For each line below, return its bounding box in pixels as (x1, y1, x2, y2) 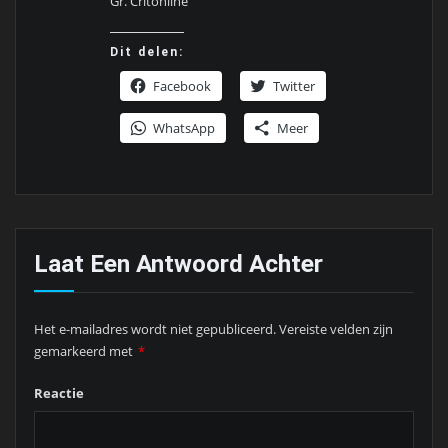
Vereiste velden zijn (278, 319, 393, 338)
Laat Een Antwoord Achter (33, 249, 323, 279)
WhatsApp (153, 119, 216, 138)
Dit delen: (110, 45, 185, 60)
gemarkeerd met (33, 341, 136, 360)
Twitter (273, 77, 316, 96)
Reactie (33, 384, 84, 403)
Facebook (153, 77, 212, 96)
